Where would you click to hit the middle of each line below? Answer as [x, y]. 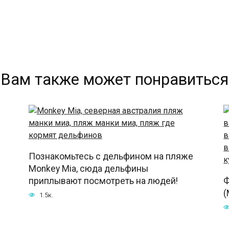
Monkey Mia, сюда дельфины [88, 168]
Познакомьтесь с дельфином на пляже [111, 156]
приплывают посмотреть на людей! [103, 181]
